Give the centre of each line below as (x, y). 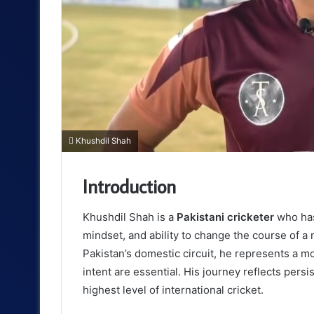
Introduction (129, 186)
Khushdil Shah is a (130, 217)
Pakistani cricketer (225, 217)
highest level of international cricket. (173, 290)
